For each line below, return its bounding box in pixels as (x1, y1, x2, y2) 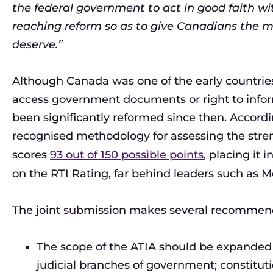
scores (12, 148, 50, 161)
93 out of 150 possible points (50, 148, 204, 161)
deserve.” (12, 38, 62, 51)
